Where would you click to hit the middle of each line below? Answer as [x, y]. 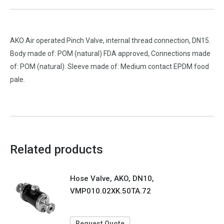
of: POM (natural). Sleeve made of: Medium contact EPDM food [109, 66]
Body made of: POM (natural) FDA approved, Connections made [110, 53]
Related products [56, 149]
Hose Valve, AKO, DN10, [112, 178]
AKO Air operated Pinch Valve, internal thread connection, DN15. [110, 40]
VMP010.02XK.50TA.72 [110, 191]
